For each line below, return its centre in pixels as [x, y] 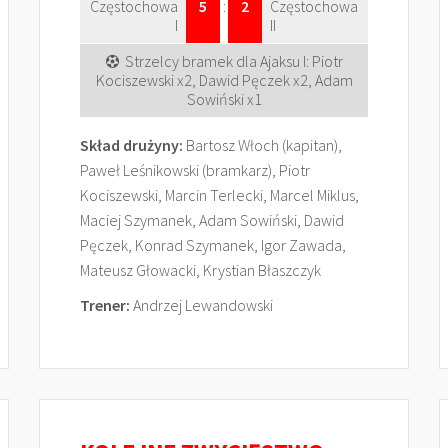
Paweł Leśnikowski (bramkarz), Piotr [195, 170]
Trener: [105, 305]
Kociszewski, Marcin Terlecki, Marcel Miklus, [219, 195]
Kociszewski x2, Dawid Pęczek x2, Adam [224, 80]
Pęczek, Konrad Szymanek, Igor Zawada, [213, 245]
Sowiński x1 [224, 99]
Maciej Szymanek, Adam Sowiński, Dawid [212, 220]
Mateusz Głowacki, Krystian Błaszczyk [200, 270]
